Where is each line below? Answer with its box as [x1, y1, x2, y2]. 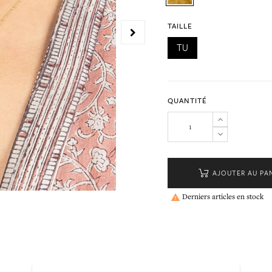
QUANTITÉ [168, 96, 208, 106]
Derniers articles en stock [180, 192, 264, 202]
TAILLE [168, 21, 193, 31]
